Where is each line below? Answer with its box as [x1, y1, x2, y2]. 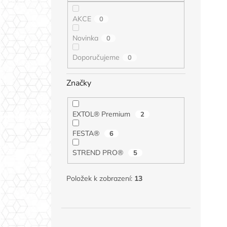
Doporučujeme [72, 53, 120, 62]
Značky [66, 77, 91, 89]
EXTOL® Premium [72, 109, 132, 119]
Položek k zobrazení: [66, 173, 134, 183]
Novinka [72, 33, 98, 43]
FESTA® [72, 129, 101, 138]
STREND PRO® [72, 148, 125, 158]
